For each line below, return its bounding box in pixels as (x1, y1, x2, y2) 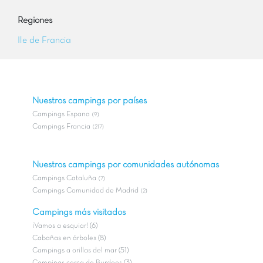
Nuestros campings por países (32, 96, 147, 105)
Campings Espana (32, 110, 90, 118)
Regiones (18, 16, 52, 25)
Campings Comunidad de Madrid (32, 187, 139, 194)
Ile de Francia (18, 36, 71, 45)
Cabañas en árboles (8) (32, 234, 106, 242)
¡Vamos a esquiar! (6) (32, 222, 97, 230)
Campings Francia (32, 123, 90, 130)
